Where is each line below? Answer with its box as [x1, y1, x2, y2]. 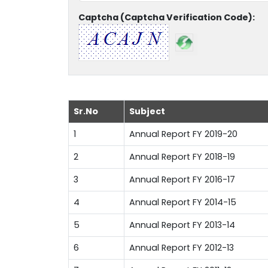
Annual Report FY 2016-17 [129, 173, 235, 186]
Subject [129, 105, 165, 118]
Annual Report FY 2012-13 [129, 242, 234, 254]
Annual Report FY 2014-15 [129, 196, 236, 209]
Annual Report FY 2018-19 [129, 151, 235, 163]
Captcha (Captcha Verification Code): [78, 11, 255, 24]
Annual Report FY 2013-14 [129, 219, 235, 232]
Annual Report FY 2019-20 [129, 128, 237, 141]
